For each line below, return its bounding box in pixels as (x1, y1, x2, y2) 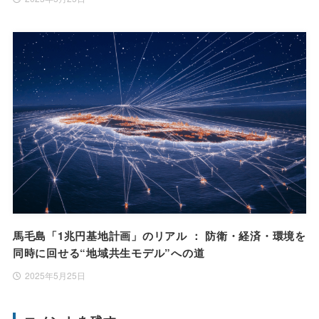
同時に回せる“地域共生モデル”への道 (12, 245, 205, 261)
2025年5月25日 (24, 269, 85, 282)
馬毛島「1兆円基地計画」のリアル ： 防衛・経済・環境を (12, 228, 306, 244)
